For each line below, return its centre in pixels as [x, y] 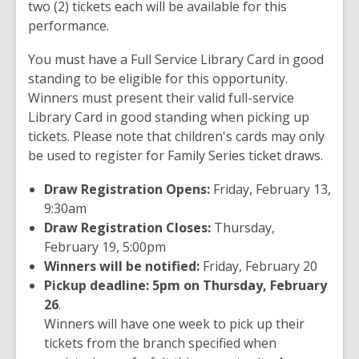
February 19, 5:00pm [105, 247]
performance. [69, 26]
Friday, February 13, [270, 189]
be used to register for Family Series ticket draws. [175, 155]
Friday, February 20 [258, 266]
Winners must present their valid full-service [161, 98]
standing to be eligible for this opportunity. [158, 79]
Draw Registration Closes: [127, 228]
